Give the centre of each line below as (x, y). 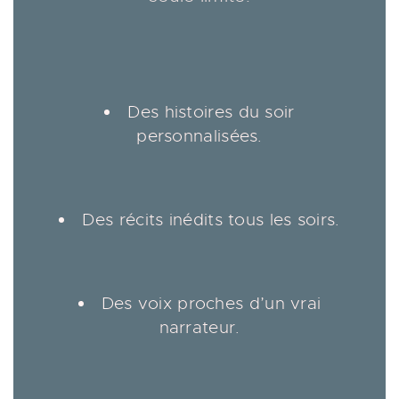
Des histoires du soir (211, 112)
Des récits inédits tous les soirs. (211, 220)
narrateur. (199, 327)
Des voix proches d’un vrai (211, 303)
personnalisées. (199, 136)
